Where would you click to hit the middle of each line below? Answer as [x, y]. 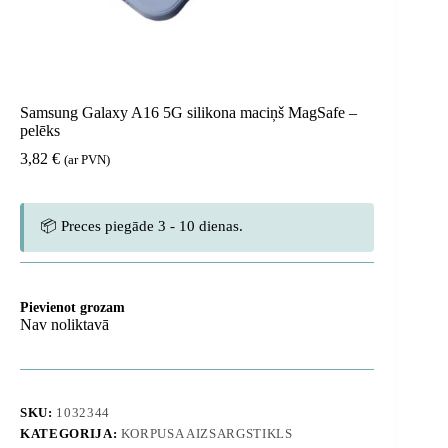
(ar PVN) [87, 160]
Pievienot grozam [72, 308]
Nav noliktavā [64, 325]
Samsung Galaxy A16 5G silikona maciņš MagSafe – [188, 113]
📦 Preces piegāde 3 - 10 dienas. [141, 226]
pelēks [40, 131]
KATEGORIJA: [70, 434]
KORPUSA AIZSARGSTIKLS [206, 434]
